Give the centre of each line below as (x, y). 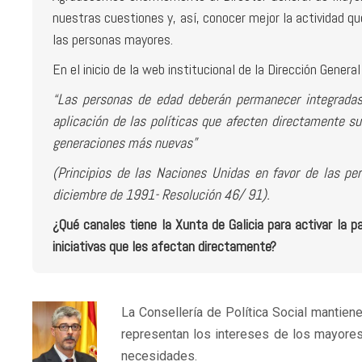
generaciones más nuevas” (125, 143)
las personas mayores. (113, 39)
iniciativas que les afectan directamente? (164, 246)
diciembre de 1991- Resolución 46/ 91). (161, 194)
